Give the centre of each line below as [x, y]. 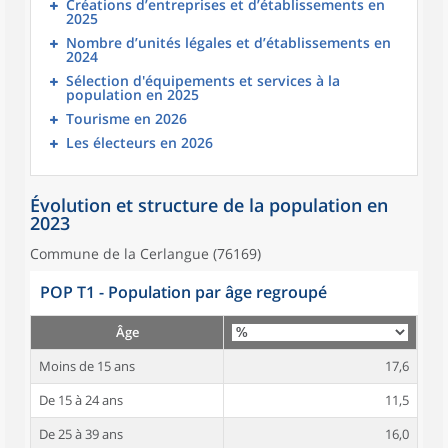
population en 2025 [132, 94]
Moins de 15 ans [87, 366]
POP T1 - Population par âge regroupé [183, 292]
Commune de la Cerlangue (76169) [145, 253]
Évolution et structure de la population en [209, 205]
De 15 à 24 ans [81, 400]
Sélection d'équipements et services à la [203, 80]
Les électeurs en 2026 [139, 142]
